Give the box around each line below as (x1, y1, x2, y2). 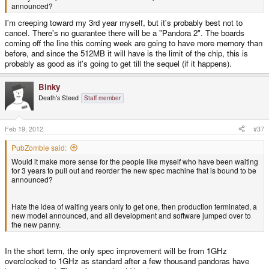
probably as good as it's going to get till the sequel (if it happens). (5, 57, 232, 69)
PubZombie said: (11, 142, 67, 153)
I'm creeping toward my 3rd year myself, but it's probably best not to (5, 16, 243, 28)
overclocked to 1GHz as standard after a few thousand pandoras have (5, 255, 249, 267)
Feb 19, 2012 (5, 124, 43, 133)
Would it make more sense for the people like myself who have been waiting (11, 156, 258, 166)
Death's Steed (38, 92, 79, 102)
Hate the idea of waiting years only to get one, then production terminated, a (11, 201, 257, 211)
